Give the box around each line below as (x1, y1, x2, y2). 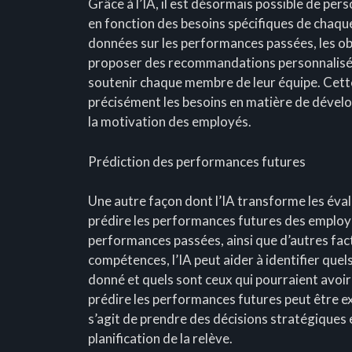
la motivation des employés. (88, 113, 251, 130)
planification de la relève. (88, 330, 233, 347)
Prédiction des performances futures (88, 152, 306, 170)
